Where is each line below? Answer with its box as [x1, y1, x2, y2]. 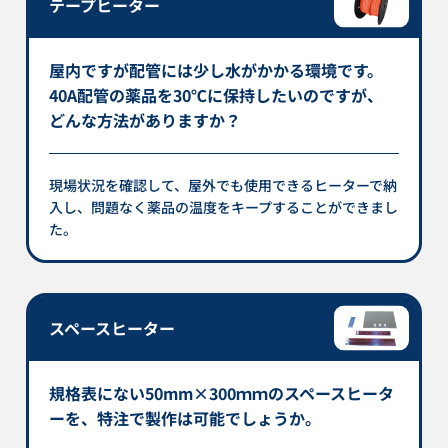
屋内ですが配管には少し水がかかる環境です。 [49, 57, 384, 82]
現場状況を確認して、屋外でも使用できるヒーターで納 [49, 174, 398, 195]
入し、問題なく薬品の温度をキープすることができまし [49, 196, 399, 217]
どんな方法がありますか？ [49, 107, 242, 132]
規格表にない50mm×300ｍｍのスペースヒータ [49, 380, 395, 405]
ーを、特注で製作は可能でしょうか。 [49, 405, 322, 430]
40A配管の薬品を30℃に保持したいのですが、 [49, 82, 384, 107]
